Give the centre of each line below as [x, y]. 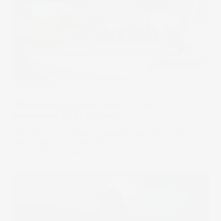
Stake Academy [36, 84]
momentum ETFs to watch [66, 114]
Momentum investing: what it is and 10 [91, 104]
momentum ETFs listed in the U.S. [68, 143]
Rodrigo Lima [78, 152]
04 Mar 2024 [30, 152]
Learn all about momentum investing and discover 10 [100, 134]
